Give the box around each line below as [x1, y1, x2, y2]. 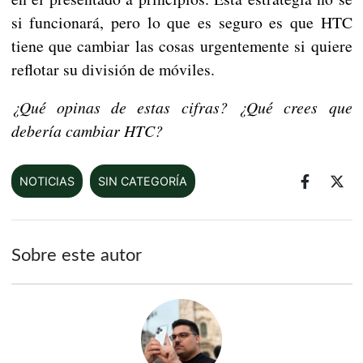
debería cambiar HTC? [11, 120, 163, 142]
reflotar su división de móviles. [11, 58, 215, 81]
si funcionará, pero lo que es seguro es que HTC [11, 11, 352, 34]
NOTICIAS [19, 174, 75, 189]
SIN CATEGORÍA [97, 174, 187, 189]
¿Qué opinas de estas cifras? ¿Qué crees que [11, 96, 352, 118]
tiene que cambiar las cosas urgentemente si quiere [11, 35, 352, 58]
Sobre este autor [11, 246, 142, 265]
